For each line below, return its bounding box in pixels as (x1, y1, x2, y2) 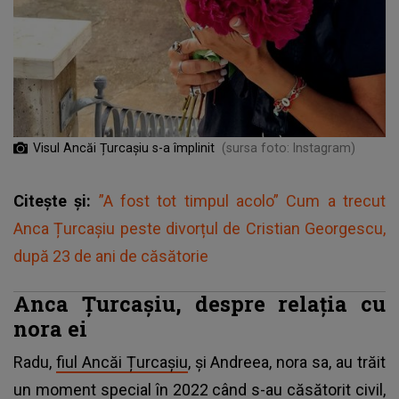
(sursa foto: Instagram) (222, 140, 355, 155)
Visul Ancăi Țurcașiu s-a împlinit (33, 140, 215, 155)
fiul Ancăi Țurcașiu (55, 352, 188, 371)
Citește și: (13, 191, 99, 210)
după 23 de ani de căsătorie (13, 246, 208, 265)
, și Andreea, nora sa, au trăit (187, 352, 387, 371)
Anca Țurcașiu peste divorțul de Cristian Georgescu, (13, 218, 386, 238)
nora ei (13, 313, 87, 342)
